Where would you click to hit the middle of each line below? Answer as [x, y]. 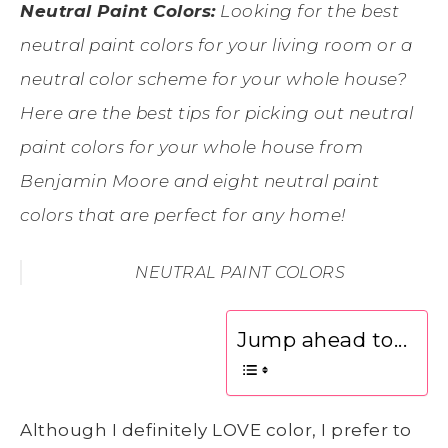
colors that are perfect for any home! [183, 214]
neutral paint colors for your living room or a [216, 44]
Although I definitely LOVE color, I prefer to [216, 429]
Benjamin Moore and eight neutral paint [199, 180]
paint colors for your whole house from [191, 146]
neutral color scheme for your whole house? [213, 78]
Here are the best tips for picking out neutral [216, 112]
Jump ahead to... [322, 340]
